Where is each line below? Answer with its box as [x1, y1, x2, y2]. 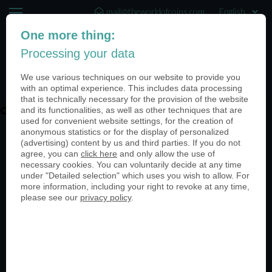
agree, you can [21, 149, 81, 159]
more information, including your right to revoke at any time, [21, 182, 250, 192]
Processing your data [21, 47, 135, 61]
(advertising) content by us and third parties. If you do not [21, 138, 240, 148]
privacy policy [80, 192, 131, 203]
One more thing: [21, 29, 115, 42]
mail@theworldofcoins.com [106, 6, 205, 16]
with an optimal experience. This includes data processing [21, 83, 242, 93]
